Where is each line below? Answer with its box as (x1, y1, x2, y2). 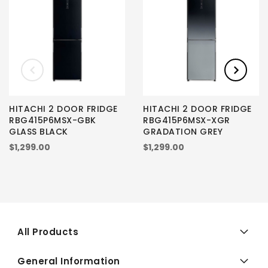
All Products (17, 225, 78, 238)
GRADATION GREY (143, 125, 223, 138)
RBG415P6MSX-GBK (9, 114, 96, 126)
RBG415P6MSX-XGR (143, 114, 230, 126)
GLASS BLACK (9, 125, 68, 138)
